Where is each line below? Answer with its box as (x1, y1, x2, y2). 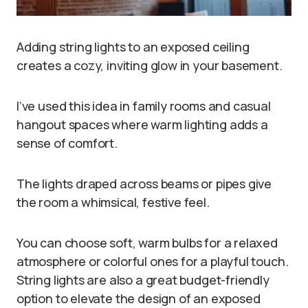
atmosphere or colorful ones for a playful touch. (16, 252, 289, 269)
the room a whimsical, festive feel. (16, 193, 210, 210)
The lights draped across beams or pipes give (16, 175, 272, 192)
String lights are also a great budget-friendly (16, 271, 269, 288)
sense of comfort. (16, 134, 118, 151)
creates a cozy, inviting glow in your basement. (16, 56, 283, 74)
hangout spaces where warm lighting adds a (16, 115, 268, 133)
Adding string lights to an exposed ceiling (16, 38, 250, 55)
